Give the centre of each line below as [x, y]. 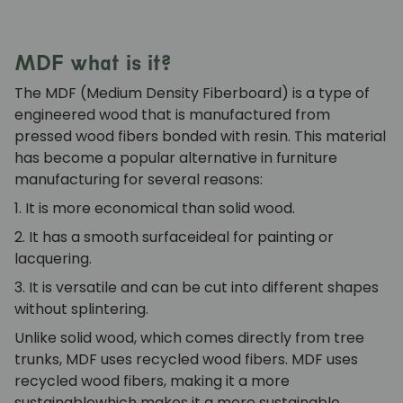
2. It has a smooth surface [105, 237]
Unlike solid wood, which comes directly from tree [189, 337]
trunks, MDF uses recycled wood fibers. [153, 359]
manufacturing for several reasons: [139, 179]
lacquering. [53, 258]
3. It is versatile [66, 287]
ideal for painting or [265, 237]
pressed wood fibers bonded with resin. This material [200, 136]
